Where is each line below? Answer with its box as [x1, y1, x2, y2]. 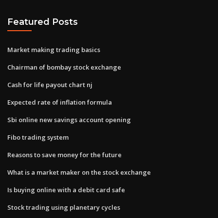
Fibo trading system [7, 132, 69, 142]
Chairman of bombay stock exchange [7, 62, 121, 72]
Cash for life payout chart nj [7, 80, 92, 89]
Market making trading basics [7, 45, 100, 54]
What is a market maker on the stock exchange [7, 167, 151, 177]
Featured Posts [7, 17, 78, 27]
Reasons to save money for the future [7, 150, 122, 159]
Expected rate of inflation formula [7, 97, 112, 107]
